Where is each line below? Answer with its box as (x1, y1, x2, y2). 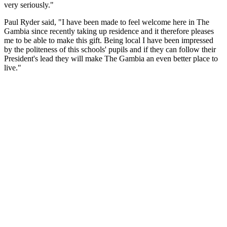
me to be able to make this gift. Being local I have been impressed (4, 35, 213, 45)
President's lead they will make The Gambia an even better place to (4, 54, 218, 63)
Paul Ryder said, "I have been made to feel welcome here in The (4, 17, 209, 26)
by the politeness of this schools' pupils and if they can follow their (4, 45, 216, 54)
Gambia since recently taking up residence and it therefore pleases (4, 26, 214, 35)
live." (4, 63, 21, 72)
